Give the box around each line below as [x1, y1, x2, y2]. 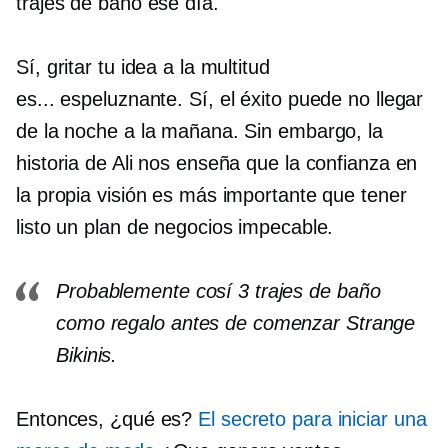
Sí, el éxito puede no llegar [183, 88, 424, 110]
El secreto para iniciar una [198, 408, 427, 430]
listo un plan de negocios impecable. [16, 216, 334, 238]
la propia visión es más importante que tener [16, 184, 407, 206]
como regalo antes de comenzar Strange [56, 312, 416, 334]
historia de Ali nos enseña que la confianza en [16, 152, 418, 174]
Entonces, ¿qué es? [16, 408, 199, 430]
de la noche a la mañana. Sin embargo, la [16, 120, 383, 142]
